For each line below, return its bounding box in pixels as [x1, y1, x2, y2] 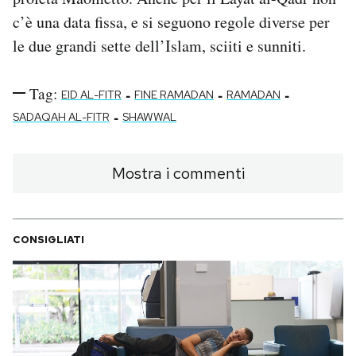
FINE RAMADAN [134, 87, 214, 102]
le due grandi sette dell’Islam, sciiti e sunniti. [13, 34, 306, 56]
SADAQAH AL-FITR [13, 109, 110, 124]
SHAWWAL [122, 109, 176, 124]
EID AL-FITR [61, 87, 122, 102]
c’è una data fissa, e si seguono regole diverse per [13, 10, 330, 33]
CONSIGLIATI [13, 232, 84, 246]
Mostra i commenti [111, 162, 245, 184]
